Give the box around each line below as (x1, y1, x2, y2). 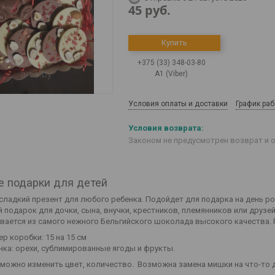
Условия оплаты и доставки (128, 99, 228, 108)
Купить (161, 38, 187, 47)
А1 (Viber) (155, 69, 188, 78)
